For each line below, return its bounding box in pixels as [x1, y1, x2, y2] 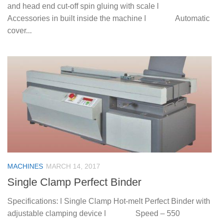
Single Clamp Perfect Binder [7, 176, 141, 189]
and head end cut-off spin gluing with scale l [7, 2, 186, 11]
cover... [7, 26, 32, 35]
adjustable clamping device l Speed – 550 [7, 209, 180, 218]
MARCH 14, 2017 [46, 162, 100, 171]
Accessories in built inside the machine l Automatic [7, 14, 210, 23]
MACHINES [7, 162, 43, 171]
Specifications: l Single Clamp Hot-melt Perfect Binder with [7, 197, 210, 206]
